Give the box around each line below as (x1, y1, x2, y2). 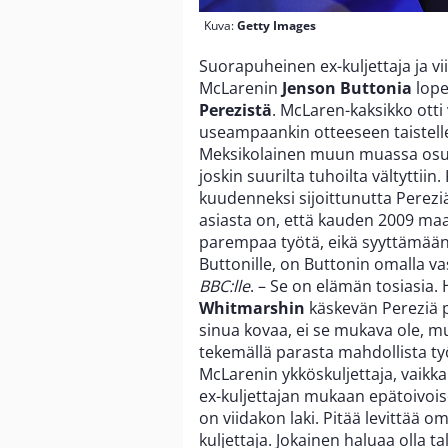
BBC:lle (199, 274, 250, 297)
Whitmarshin (199, 296, 305, 319)
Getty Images (237, 16, 316, 34)
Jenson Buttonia (282, 76, 412, 99)
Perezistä (199, 98, 272, 121)
